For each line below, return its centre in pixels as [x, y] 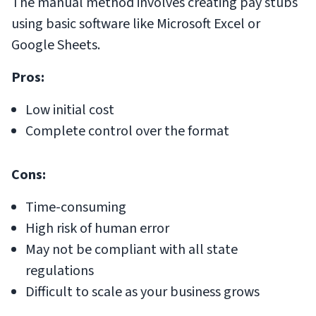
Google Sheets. [56, 45]
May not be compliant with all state [132, 250]
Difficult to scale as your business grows [142, 292]
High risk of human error [97, 229]
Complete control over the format [127, 132]
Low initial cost [70, 110]
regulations [60, 271]
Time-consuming [76, 208]
